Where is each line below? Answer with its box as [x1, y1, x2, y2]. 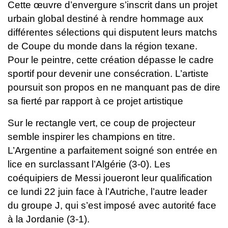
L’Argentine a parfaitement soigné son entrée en [8, 145, 217, 156]
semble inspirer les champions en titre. [8, 131, 175, 142]
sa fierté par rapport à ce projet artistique [8, 95, 183, 106]
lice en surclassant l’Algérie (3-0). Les [8, 158, 170, 169]
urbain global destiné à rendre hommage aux [8, 13, 204, 24]
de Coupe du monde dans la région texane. [8, 40, 197, 51]
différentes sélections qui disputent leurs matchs [8, 26, 217, 38]
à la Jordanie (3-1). [8, 213, 90, 224]
